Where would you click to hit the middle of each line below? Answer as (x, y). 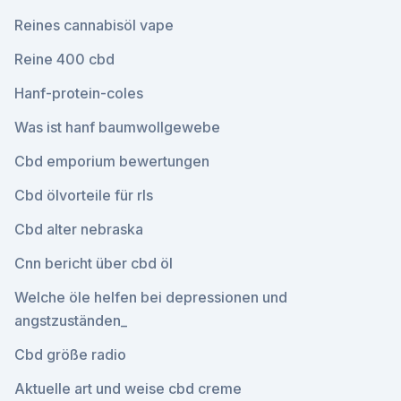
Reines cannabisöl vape (94, 25)
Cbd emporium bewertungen (112, 161)
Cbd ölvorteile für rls (84, 195)
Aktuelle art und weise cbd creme (128, 388)
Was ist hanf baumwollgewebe (117, 127)
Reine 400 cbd (64, 59)
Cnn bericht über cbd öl (94, 263)
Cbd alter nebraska (79, 229)
